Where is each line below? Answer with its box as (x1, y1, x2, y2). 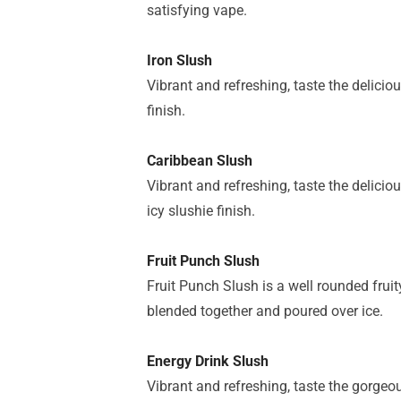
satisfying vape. (147, 2, 247, 19)
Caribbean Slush (147, 152, 252, 169)
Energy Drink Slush (147, 353, 269, 370)
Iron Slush (147, 52, 212, 69)
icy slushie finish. (147, 202, 255, 219)
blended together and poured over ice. (147, 303, 383, 320)
